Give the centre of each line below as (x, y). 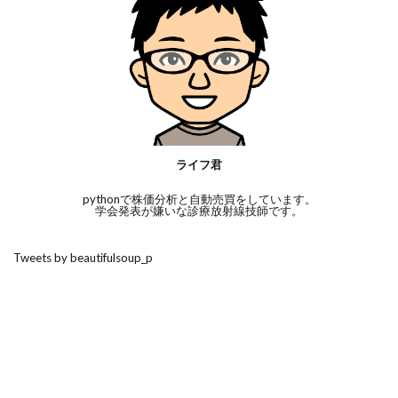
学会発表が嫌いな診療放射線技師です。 (199, 211)
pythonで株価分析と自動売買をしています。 (199, 199)
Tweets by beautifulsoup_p (83, 258)
